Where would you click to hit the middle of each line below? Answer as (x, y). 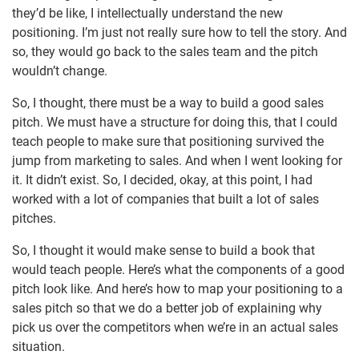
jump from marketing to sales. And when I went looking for (177, 161)
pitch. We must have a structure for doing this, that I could (175, 123)
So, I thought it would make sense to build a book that (163, 251)
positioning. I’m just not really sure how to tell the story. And (179, 33)
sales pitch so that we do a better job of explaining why (167, 309)
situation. (38, 347)
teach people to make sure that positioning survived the (168, 142)
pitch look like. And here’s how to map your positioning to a (177, 289)
